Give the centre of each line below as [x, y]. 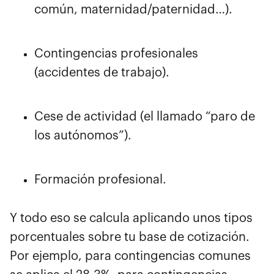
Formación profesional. [100, 180]
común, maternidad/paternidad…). [133, 9]
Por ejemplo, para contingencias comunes [130, 256]
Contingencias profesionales [116, 54]
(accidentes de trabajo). [102, 72]
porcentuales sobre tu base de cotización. [130, 237]
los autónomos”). [83, 135]
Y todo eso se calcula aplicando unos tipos [131, 218]
